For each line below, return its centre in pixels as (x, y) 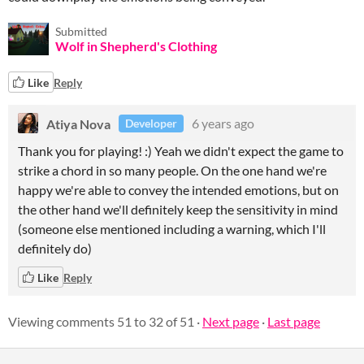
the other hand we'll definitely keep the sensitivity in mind (178, 209)
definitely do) (55, 248)
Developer (151, 123)
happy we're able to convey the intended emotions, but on (178, 190)
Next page (231, 321)
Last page (294, 321)
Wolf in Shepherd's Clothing (136, 46)
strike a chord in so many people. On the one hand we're (172, 170)
